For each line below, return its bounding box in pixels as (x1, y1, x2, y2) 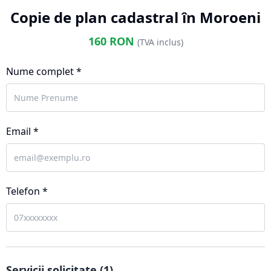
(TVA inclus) (137, 36, 183, 48)
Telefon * (6, 184, 48, 198)
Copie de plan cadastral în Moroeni (10, 7, 261, 27)
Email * (6, 125, 39, 138)
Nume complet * (6, 65, 82, 78)
